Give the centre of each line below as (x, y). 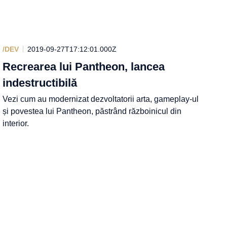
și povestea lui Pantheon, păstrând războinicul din (92, 111)
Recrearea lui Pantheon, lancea (84, 66)
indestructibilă (40, 83)
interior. (16, 123)
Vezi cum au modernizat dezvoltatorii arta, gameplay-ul (101, 99)
